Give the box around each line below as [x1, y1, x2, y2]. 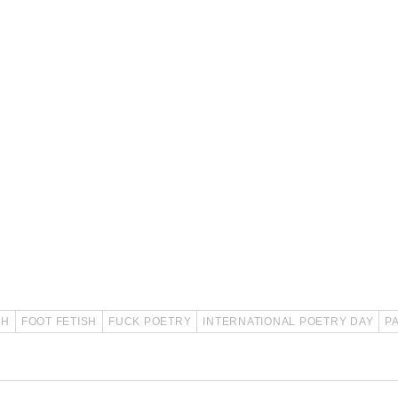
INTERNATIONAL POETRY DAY [203, 315, 374, 329]
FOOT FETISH [20, 315, 97, 329]
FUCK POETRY [108, 315, 192, 329]
